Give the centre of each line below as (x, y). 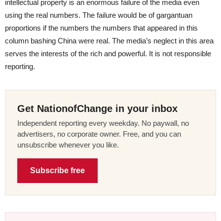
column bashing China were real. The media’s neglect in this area (109, 40)
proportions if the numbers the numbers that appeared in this (101, 28)
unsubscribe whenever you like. (68, 145)
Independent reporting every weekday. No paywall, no (103, 123)
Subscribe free (57, 170)
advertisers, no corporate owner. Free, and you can (99, 134)
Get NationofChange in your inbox (97, 108)
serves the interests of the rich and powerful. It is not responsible (108, 53)
